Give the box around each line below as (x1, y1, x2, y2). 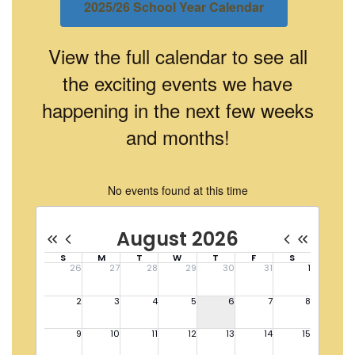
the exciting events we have (63, 69, 292, 97)
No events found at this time (107, 182, 248, 199)
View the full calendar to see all (48, 42, 307, 71)
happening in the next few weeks (41, 96, 314, 124)
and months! (125, 123, 230, 151)
